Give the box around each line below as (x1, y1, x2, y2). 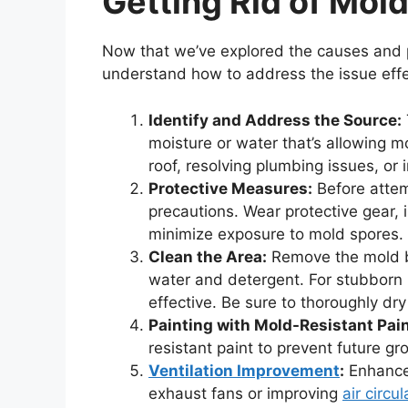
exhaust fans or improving (148, 383, 342, 403)
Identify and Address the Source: (148, 110, 402, 129)
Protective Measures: (148, 178, 312, 198)
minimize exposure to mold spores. (148, 224, 403, 243)
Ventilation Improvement (148, 361, 340, 380)
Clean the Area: (148, 247, 267, 266)
